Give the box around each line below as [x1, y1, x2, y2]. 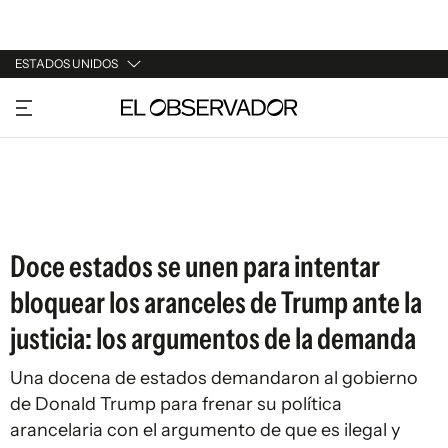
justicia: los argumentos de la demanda [10, 320, 416, 357]
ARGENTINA [15, 130, 97, 148]
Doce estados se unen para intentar [10, 248, 380, 285]
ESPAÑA [15, 168, 70, 186]
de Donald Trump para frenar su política [10, 393, 342, 415]
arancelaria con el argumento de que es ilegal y [10, 419, 400, 441]
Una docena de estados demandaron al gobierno [10, 367, 418, 389]
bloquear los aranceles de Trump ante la [10, 284, 422, 321]
